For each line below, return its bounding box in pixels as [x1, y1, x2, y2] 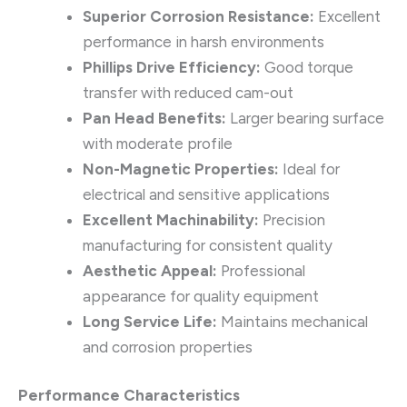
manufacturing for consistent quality [83, 235, 333, 254]
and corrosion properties [83, 337, 253, 356]
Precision [259, 210, 325, 229]
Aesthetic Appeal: [83, 261, 217, 280]
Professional [217, 261, 305, 280]
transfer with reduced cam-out [83, 83, 293, 102]
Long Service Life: [83, 312, 217, 331]
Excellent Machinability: [83, 210, 259, 229]
